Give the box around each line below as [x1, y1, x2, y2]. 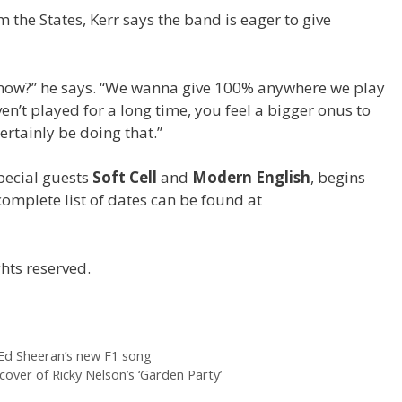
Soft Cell [92, 167, 157, 188]
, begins [310, 167, 365, 188]
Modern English [192, 167, 310, 188]
